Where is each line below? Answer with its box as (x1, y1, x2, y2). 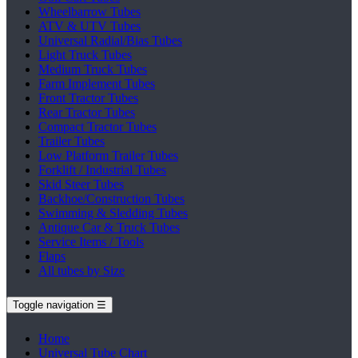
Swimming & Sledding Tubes (38, 205, 188, 220)
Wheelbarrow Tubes (38, 4, 141, 18)
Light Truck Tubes (38, 47, 132, 62)
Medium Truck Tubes (38, 62, 147, 76)
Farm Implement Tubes (38, 76, 155, 90)
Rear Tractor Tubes (38, 105, 135, 119)
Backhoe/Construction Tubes (38, 191, 185, 205)
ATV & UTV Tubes (38, 18, 141, 33)
